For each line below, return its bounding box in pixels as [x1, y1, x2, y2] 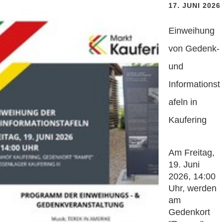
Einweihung [168, 26, 215, 36]
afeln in [168, 97, 197, 108]
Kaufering [168, 115, 207, 125]
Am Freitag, [168, 148, 215, 158]
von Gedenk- [168, 44, 220, 54]
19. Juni [168, 160, 200, 170]
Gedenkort [168, 207, 210, 218]
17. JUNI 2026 [168, 1, 221, 10]
